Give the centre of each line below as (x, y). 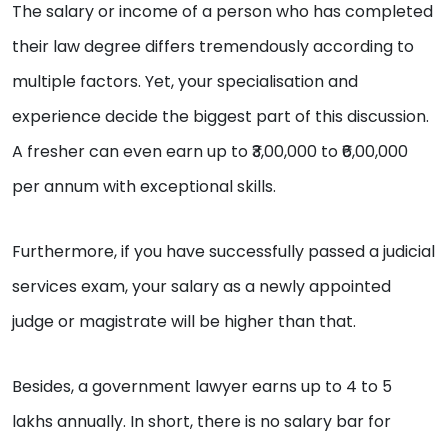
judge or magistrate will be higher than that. (186, 322)
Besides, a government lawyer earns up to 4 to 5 (202, 387)
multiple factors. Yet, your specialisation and (185, 82)
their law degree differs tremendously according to (213, 47)
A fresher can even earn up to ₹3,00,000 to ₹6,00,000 (210, 152)
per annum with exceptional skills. (146, 187)
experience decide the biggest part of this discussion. (220, 117)
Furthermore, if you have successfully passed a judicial (223, 252)
